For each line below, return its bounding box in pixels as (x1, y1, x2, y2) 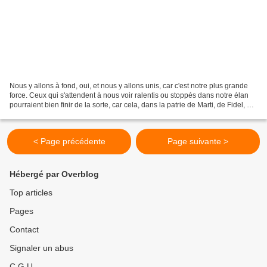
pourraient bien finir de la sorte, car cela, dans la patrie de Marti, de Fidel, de (10, 100, 255, 109)
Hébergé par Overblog (10, 169, 99, 179)
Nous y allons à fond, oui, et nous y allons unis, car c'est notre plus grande (10, 81, 248, 90)
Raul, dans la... (10, 110, 58, 119)
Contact (10, 225, 39, 234)
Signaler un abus (10, 243, 73, 253)
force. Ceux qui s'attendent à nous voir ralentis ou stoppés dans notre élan (10, 91, 249, 100)
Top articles (10, 188, 52, 197)
